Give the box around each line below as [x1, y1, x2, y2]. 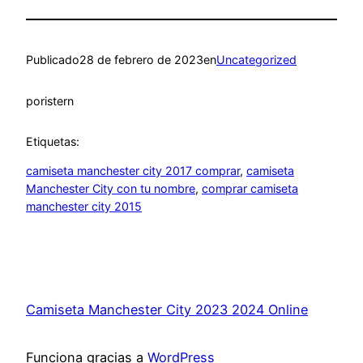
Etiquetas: [26, 135, 79, 149]
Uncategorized [216, 53, 297, 67]
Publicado [26, 53, 79, 67]
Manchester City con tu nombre [26, 181, 195, 196]
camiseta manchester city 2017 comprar [26, 164, 240, 178]
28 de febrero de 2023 [79, 53, 203, 67]
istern [45, 93, 74, 108]
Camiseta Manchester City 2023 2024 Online [26, 301, 308, 318]
